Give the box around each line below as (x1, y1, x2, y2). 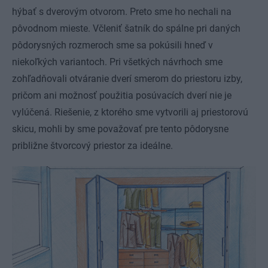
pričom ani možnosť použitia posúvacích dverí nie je (12, 90, 232, 102)
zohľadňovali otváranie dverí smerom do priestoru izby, (12, 73, 242, 85)
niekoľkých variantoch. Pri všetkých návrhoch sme (12, 56, 223, 68)
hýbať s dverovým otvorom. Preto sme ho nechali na (12, 6, 232, 18)
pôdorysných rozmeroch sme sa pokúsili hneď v (12, 39, 213, 51)
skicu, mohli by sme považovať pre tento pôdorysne (12, 123, 229, 135)
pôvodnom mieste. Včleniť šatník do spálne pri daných (12, 23, 240, 35)
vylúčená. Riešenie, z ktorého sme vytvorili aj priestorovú (12, 106, 248, 118)
